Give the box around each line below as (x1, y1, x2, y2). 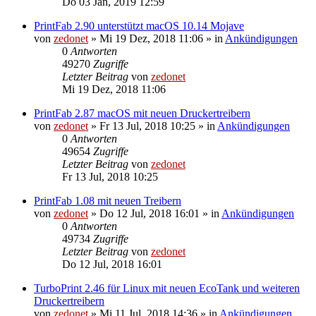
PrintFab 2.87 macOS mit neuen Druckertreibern (34, 107, 250, 119)
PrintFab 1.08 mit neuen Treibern (34, 194, 181, 207)
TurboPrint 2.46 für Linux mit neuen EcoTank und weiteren (34, 281, 300, 294)
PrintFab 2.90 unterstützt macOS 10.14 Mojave (34, 19, 244, 32)
